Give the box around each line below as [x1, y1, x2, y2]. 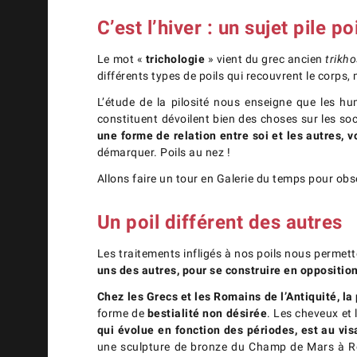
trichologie [145, 53, 208, 66]
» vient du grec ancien [207, 53, 323, 66]
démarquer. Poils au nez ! [96, 146, 231, 159]
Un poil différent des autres [96, 211, 343, 234]
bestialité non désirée [147, 307, 268, 320]
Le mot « [96, 53, 146, 66]
